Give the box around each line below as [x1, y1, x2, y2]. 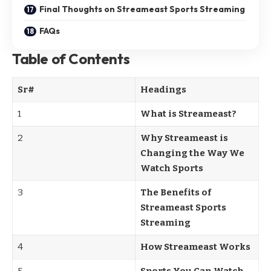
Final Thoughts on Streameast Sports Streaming [39, 3, 245, 15]
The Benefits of [140, 187, 211, 198]
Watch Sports [140, 163, 203, 174]
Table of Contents [12, 49, 130, 68]
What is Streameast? [140, 108, 237, 120]
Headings [140, 84, 186, 96]
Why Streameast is [140, 132, 228, 144]
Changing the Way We [140, 148, 244, 159]
